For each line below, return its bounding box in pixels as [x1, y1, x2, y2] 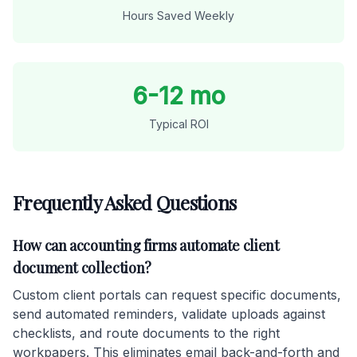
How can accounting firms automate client [13, 236, 280, 255]
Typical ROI [148, 117, 209, 131]
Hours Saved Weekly [123, 9, 234, 22]
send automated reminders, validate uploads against [13, 306, 325, 322]
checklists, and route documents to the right [13, 325, 280, 341]
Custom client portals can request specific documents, [13, 287, 341, 303]
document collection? [13, 258, 151, 277]
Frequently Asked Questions [13, 190, 237, 215]
